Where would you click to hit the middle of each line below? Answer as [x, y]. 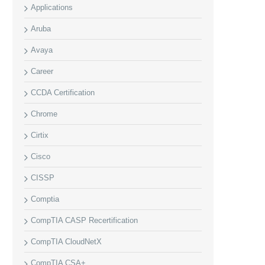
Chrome [44, 114]
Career [42, 71]
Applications [52, 7]
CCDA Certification [63, 93]
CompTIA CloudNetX [66, 242]
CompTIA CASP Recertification [84, 220]
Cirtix [40, 135]
